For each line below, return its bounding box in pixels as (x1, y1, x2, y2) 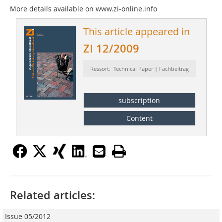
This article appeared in (83, 25, 190, 39)
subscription (118, 95, 161, 105)
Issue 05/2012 (5, 211, 51, 221)
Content (126, 113, 153, 123)
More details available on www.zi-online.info (10, 4, 157, 14)
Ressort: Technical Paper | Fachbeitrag (90, 65, 189, 73)
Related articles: (10, 187, 95, 203)
